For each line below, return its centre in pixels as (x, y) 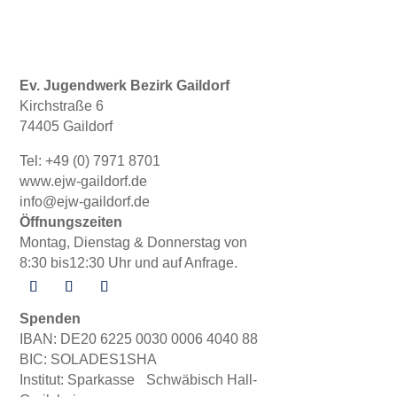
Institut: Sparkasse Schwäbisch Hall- (139, 379)
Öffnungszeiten (71, 222)
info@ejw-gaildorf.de (85, 201)
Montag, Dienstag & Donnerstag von (134, 242)
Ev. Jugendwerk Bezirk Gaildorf (125, 86)
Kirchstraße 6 (62, 106)
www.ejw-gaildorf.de (84, 181)
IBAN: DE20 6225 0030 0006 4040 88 (139, 339)
